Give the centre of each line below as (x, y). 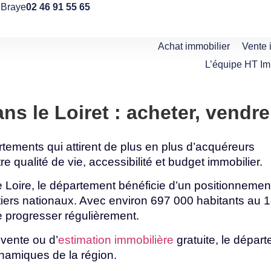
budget (188, 162)
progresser (35, 216)
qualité (33, 162)
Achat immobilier (194, 46)
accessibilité (122, 162)
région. (99, 255)
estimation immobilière (116, 240)
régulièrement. (102, 216)
